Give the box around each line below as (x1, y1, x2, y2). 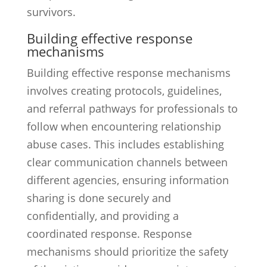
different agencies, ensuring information (26, 173, 229, 187)
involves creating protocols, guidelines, (26, 83, 222, 98)
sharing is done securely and (26, 191, 171, 205)
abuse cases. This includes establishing (26, 137, 224, 151)
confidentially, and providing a (26, 209, 179, 223)
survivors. (26, 5, 76, 19)
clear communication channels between (26, 155, 228, 169)
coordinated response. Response (26, 226, 192, 241)
